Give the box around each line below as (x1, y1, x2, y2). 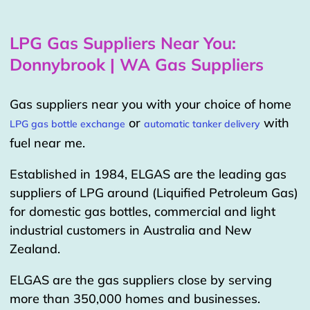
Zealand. (10, 240, 60, 257)
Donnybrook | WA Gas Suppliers (10, 53, 264, 75)
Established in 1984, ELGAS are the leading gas (10, 165, 286, 182)
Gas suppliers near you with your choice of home (10, 95, 291, 112)
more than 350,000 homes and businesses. (10, 290, 260, 307)
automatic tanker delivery (144, 117, 260, 130)
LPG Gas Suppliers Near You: (10, 32, 236, 53)
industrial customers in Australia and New (10, 221, 252, 238)
